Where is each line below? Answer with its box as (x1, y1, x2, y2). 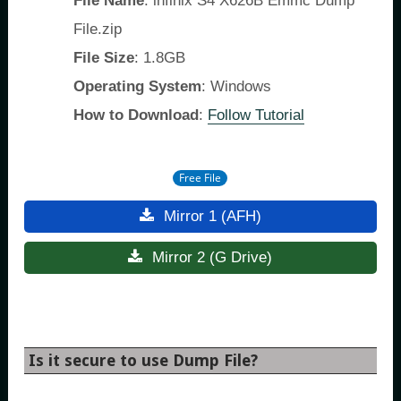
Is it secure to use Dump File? (29, 350, 258, 370)
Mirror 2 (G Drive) (148, 248, 273, 266)
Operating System (73, 77, 201, 95)
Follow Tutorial (208, 106, 304, 124)
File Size (73, 48, 134, 66)
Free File (179, 169, 222, 185)
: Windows (201, 77, 271, 95)
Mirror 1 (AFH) (158, 207, 261, 225)
